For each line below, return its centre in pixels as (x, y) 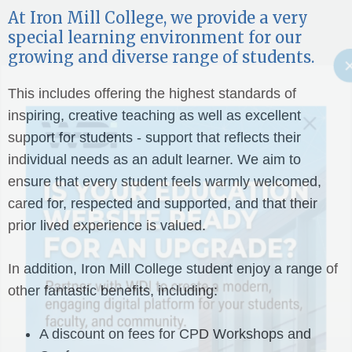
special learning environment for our (155, 37)
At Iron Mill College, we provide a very (158, 18)
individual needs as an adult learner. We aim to (154, 159)
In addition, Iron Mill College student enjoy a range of (173, 269)
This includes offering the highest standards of (152, 93)
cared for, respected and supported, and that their (163, 203)
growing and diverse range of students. (161, 57)
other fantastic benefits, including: (113, 291)
